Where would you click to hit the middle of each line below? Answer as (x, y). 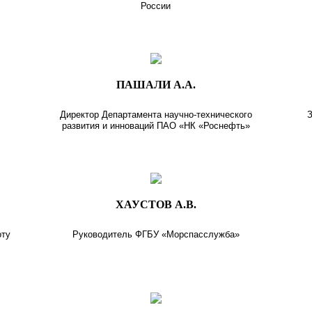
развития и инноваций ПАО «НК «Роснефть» (156, 125)
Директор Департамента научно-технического (156, 114)
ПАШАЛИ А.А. (156, 84)
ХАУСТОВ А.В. (156, 204)
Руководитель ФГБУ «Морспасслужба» (156, 234)
